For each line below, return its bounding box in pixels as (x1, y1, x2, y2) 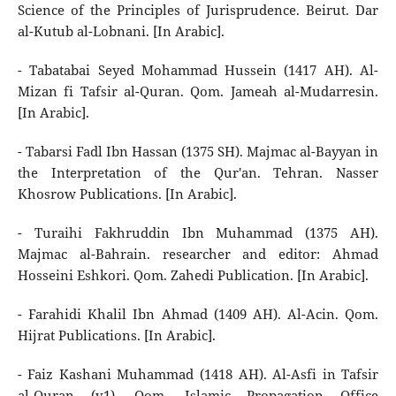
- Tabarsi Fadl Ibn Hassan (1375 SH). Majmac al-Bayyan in (17, 141, 379, 161)
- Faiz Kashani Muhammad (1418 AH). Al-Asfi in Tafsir (17, 364, 379, 384)
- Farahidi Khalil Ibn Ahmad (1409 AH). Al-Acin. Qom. (17, 304, 379, 324)
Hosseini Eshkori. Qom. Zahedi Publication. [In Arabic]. (17, 265, 369, 285)
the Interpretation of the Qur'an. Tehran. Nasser (17, 163, 379, 182)
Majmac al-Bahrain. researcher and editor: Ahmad (17, 244, 379, 263)
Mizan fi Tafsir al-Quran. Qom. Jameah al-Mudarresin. (17, 81, 379, 101)
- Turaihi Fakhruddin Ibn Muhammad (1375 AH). (17, 223, 379, 242)
